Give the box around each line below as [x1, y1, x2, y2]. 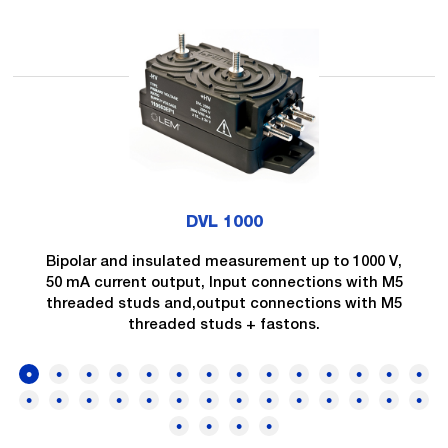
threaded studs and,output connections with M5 [46, 294, 402, 311]
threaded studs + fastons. [128, 315, 320, 332]
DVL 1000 [185, 213, 263, 230]
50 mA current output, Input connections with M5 [45, 273, 403, 290]
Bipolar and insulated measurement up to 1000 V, [46, 252, 402, 269]
